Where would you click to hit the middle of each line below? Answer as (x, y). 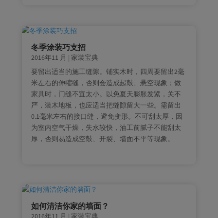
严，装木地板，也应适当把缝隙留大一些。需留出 (106, 105)
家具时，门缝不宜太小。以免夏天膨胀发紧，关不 (106, 94)
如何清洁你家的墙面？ (70, 206)
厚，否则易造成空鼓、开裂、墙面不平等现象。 (102, 138)
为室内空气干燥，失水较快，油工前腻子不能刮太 (106, 127)
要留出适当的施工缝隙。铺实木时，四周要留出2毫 (108, 71)
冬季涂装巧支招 (58, 47)
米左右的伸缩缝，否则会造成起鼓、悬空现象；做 (106, 82)
